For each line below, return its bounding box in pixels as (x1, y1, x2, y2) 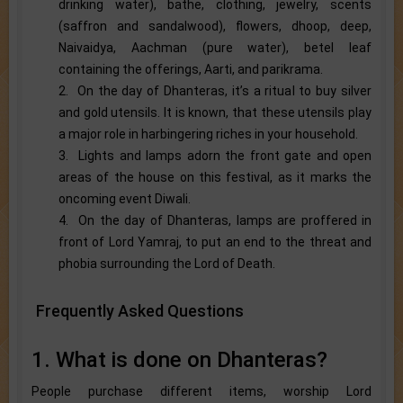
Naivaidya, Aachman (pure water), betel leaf (58, 40, 372, 55)
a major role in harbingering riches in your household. (58, 126, 358, 141)
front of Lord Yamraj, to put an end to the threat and (58, 234, 372, 249)
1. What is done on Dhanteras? (31, 346, 327, 372)
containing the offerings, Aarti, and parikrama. (58, 61, 323, 76)
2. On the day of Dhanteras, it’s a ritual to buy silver (58, 83, 372, 98)
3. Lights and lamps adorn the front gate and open (58, 148, 372, 163)
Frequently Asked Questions (36, 300, 244, 320)
